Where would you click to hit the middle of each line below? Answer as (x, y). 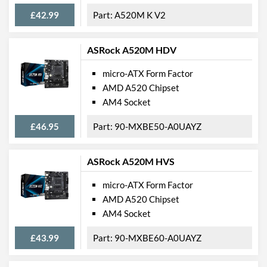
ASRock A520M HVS (131, 161)
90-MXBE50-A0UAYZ (158, 126)
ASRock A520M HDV (132, 49)
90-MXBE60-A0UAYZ (158, 237)
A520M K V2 (140, 15)
